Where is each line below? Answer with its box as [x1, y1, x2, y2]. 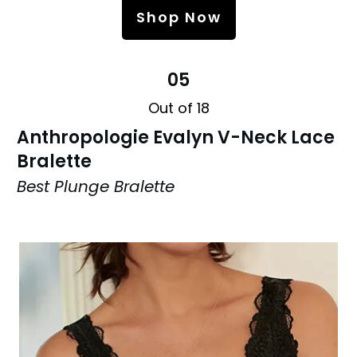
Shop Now [135, 6, 222, 27]
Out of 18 [147, 97, 210, 118]
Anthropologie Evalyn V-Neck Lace [17, 124, 335, 150]
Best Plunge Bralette [17, 175, 175, 198]
